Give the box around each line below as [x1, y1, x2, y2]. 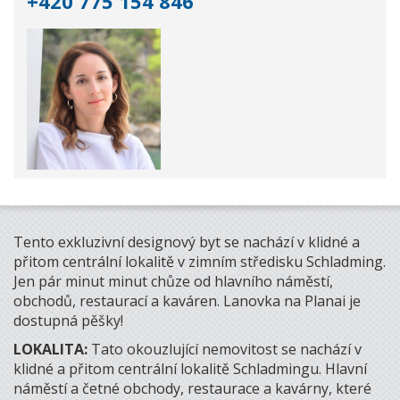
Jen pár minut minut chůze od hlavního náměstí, [13, 271, 333, 291]
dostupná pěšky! [13, 310, 123, 330]
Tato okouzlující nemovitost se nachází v [91, 338, 362, 359]
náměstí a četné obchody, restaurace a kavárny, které [13, 378, 371, 398]
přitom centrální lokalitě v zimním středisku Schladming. [13, 251, 386, 271]
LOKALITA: [13, 338, 91, 359]
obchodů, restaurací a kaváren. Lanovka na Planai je [13, 290, 361, 311]
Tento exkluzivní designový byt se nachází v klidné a [13, 231, 360, 252]
